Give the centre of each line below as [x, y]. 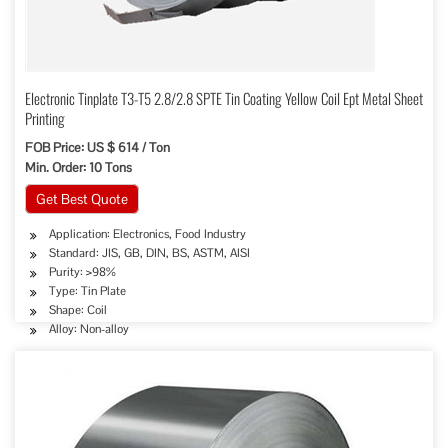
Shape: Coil [78, 310]
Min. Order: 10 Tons [78, 167]
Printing [45, 118]
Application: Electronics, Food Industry [147, 234]
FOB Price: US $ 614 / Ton [97, 147]
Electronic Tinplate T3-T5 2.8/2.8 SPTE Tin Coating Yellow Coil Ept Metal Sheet [224, 98]
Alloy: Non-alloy [89, 329]
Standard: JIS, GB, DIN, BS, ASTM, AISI [149, 253]
